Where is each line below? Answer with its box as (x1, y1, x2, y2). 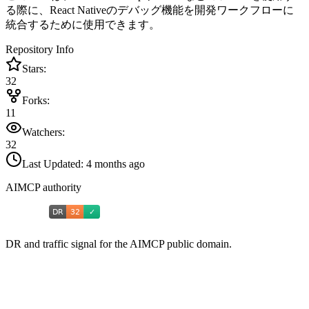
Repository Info (6, 43, 74, 56)
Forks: (22, 94, 50, 107)
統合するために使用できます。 (6, 19, 160, 31)
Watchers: (22, 126, 65, 139)
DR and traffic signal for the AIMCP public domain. (6, 238, 232, 250)
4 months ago (86, 158, 145, 170)
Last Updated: (22, 158, 86, 170)
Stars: (22, 63, 46, 75)
